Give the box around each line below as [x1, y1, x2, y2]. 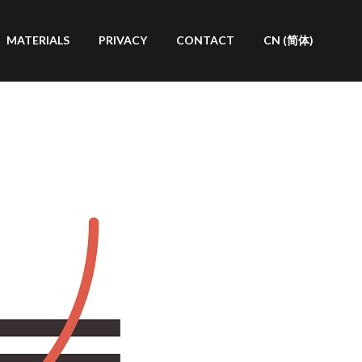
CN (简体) [263, 33, 314, 47]
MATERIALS [6, 33, 69, 47]
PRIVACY [99, 33, 147, 47]
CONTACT [176, 33, 234, 47]
